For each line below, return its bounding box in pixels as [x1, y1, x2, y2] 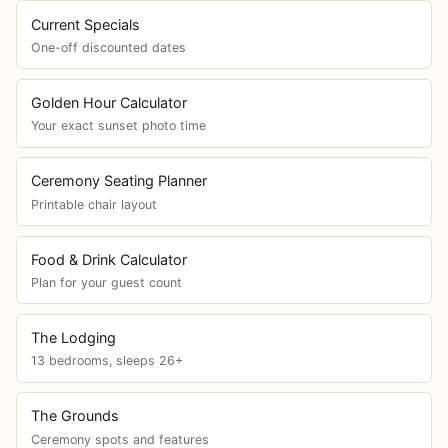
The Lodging [30, 329, 116, 347]
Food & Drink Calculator [30, 250, 187, 268]
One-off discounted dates [30, 40, 186, 55]
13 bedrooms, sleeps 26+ [30, 353, 183, 369]
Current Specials [30, 15, 140, 33]
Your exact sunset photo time [30, 118, 206, 134]
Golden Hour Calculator [30, 93, 187, 111]
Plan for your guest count [30, 275, 182, 291]
